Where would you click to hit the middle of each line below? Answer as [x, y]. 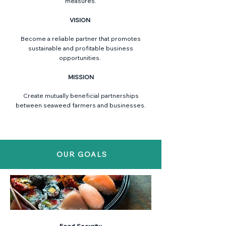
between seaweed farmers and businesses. [81, 105]
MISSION [81, 77]
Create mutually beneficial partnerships [81, 96]
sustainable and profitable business [81, 48]
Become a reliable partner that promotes [81, 39]
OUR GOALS [82, 154]
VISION [81, 20]
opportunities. [81, 58]
